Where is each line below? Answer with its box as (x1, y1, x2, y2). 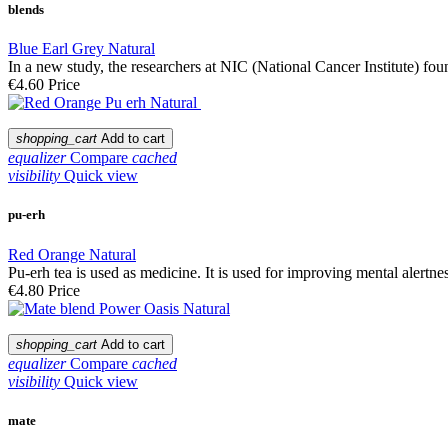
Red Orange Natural (8, 245, 136, 263)
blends (8, 2, 44, 18)
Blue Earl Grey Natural (8, 40, 155, 58)
